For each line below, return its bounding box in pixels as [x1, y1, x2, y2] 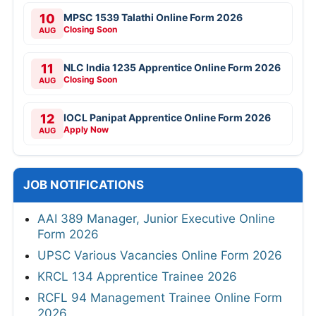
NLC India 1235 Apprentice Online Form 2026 [63, 61, 281, 74]
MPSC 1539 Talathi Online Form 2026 [63, 11, 243, 24]
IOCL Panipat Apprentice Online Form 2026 [63, 111, 271, 124]
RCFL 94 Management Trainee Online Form [37, 291, 282, 305]
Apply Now [63, 124, 109, 135]
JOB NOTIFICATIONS [23, 178, 144, 193]
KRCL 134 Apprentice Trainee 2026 [37, 269, 237, 284]
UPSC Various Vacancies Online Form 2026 [37, 248, 282, 263]
